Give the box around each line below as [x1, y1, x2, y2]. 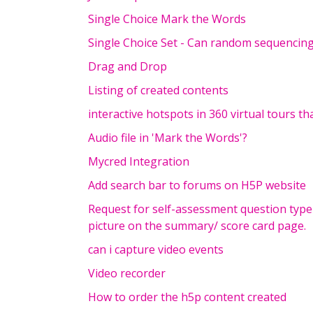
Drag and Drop [88, 59, 167, 74]
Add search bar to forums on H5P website [88, 177, 306, 193]
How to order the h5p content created [88, 289, 286, 305]
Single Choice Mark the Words [88, 11, 246, 27]
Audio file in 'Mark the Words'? [88, 130, 247, 145]
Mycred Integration [88, 154, 189, 169]
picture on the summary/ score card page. [88, 218, 306, 233]
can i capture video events [88, 242, 224, 257]
